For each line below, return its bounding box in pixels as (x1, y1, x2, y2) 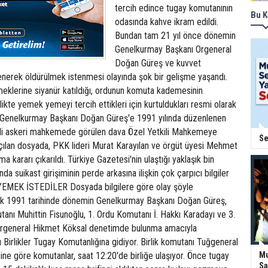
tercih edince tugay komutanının (115, 2, 233, 14)
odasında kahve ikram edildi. (115, 16, 218, 28)
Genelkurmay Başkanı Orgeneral (115, 44, 232, 55)
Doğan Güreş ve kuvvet (115, 57, 201, 69)
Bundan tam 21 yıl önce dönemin (115, 30, 236, 41)
